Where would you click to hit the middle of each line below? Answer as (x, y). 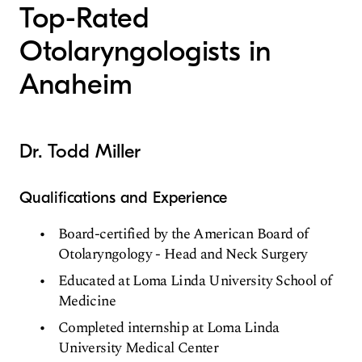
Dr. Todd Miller (80, 152)
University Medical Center (138, 348)
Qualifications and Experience (123, 198)
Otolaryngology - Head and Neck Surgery (183, 255)
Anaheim (76, 85)
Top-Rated (84, 19)
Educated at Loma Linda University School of (195, 281)
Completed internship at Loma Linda (169, 328)
